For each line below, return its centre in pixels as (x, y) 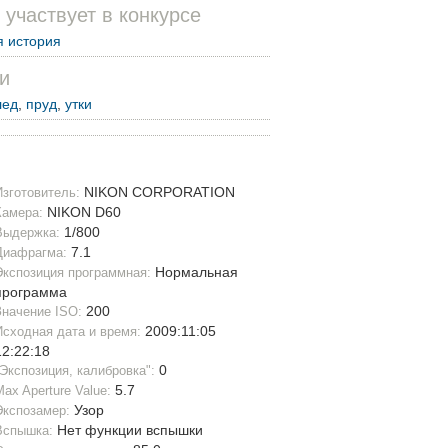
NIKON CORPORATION (157, 192)
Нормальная (194, 272)
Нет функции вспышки (128, 430)
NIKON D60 (82, 212)
